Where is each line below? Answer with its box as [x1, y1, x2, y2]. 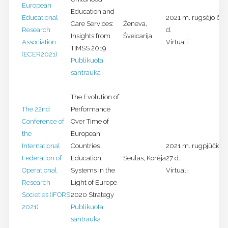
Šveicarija [123, 32, 152, 40]
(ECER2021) [21, 50, 57, 59]
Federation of [21, 154, 62, 162]
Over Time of [70, 118, 109, 126]
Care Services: [70, 20, 113, 28]
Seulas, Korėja [123, 154, 166, 162]
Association [21, 38, 56, 46]
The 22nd [21, 105, 50, 113]
